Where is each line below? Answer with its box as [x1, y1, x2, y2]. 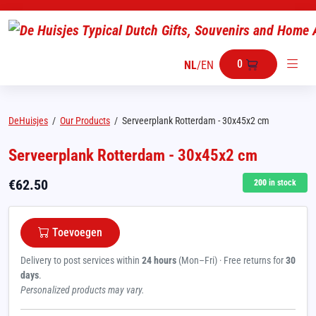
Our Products [60, 115, 110, 126]
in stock [267, 178, 296, 188]
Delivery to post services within [20, 255, 142, 266]
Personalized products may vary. [20, 284, 145, 296]
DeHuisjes [8, 115, 48, 126]
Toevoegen [52, 226, 102, 239]
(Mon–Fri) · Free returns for [176, 255, 286, 266]
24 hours [142, 255, 176, 266]
